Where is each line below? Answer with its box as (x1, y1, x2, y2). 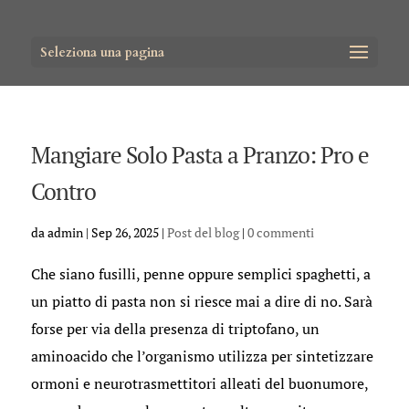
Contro (30, 176, 96, 206)
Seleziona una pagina (39, 44, 164, 61)
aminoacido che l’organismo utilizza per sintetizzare (30, 346, 373, 366)
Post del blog (166, 224, 239, 241)
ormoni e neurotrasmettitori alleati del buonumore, (30, 373, 368, 393)
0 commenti (246, 224, 314, 241)
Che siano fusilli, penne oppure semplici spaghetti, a (30, 264, 371, 284)
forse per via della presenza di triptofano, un (30, 319, 320, 339)
